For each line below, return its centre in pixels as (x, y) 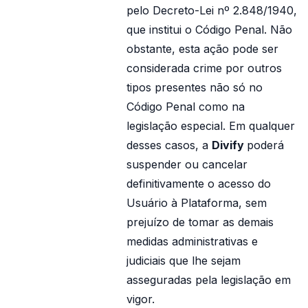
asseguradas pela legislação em (209, 280)
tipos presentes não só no (195, 87)
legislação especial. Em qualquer (211, 126)
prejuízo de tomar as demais (200, 222)
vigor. (141, 299)
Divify (229, 145)
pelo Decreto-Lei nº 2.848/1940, (212, 10)
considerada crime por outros (204, 68)
